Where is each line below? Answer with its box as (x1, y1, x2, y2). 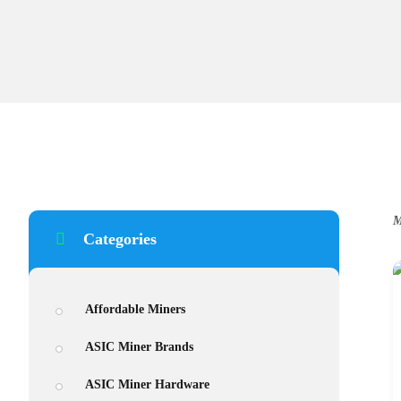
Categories (83, 230, 157, 248)
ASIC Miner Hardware (85, 378, 209, 391)
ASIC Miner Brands (85, 340, 193, 354)
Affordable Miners (85, 303, 185, 316)
